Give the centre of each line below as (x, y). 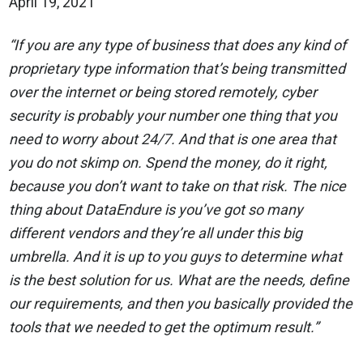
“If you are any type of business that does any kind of (178, 45)
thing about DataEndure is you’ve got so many (156, 209)
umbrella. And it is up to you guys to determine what (176, 256)
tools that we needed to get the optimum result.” (164, 327)
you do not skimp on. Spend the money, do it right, (169, 162)
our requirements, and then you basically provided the (181, 303)
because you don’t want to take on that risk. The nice (178, 186)
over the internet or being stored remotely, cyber (163, 92)
